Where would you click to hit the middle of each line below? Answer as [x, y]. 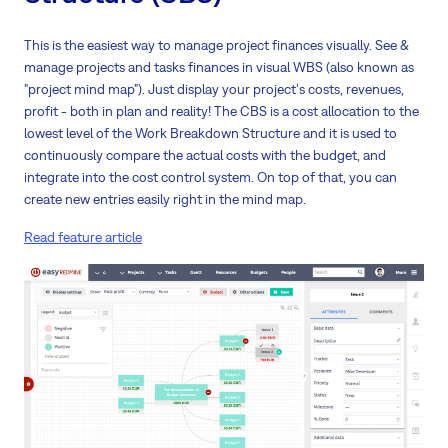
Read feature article [83, 236]
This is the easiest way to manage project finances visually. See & [216, 44]
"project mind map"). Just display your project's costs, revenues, [214, 88]
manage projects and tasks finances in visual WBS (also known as [219, 66]
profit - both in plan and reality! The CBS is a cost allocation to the [221, 110]
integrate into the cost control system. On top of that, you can [210, 176]
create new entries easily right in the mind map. [165, 198]
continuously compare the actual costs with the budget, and [205, 154]
